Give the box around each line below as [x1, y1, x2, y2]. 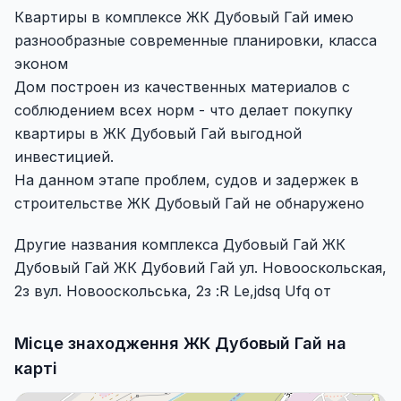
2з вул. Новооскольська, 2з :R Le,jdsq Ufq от [14, 282, 331, 300]
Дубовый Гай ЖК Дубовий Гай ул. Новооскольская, [14, 259, 387, 277]
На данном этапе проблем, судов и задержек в [14, 171, 359, 189]
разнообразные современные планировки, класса [14, 31, 377, 49]
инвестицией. [14, 148, 114, 166]
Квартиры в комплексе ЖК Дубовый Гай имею [14, 8, 354, 26]
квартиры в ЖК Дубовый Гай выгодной [14, 124, 302, 142]
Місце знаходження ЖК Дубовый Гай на [14, 334, 346, 353]
